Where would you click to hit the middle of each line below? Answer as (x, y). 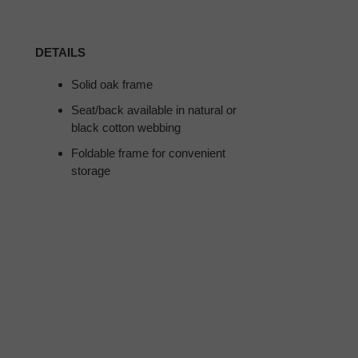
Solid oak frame (112, 84)
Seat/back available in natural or (154, 109)
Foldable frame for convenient (149, 153)
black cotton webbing (126, 127)
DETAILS (61, 52)
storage (91, 170)
